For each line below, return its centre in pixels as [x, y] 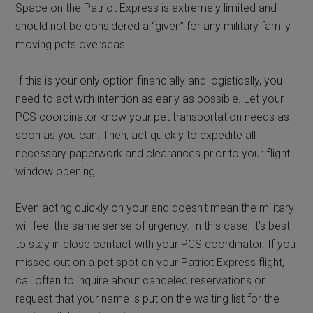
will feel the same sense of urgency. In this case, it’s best [153, 226]
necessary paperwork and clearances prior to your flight [153, 153]
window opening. [57, 171]
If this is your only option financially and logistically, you [149, 80]
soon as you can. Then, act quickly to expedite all [136, 135]
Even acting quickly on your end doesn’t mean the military [155, 208]
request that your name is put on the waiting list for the [148, 298]
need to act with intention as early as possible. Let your [150, 99]
